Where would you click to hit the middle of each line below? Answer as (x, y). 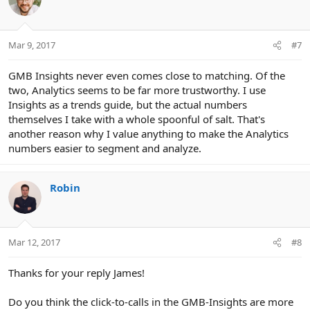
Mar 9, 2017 (32, 45)
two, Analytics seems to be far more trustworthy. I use (137, 90)
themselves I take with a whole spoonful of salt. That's (137, 119)
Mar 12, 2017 (34, 243)
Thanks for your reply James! (76, 273)
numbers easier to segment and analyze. (105, 148)
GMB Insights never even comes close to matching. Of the (147, 75)
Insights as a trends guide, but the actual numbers (128, 104)
